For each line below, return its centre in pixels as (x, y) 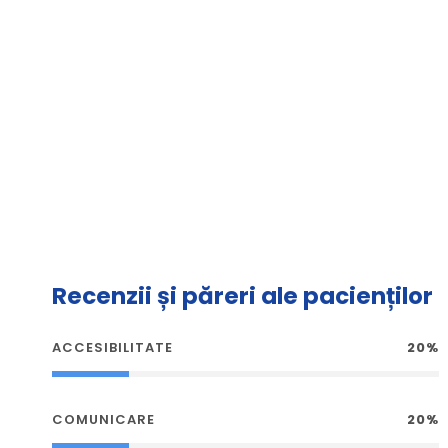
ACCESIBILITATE (112, 347)
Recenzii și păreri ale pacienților (242, 296)
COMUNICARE (103, 419)
